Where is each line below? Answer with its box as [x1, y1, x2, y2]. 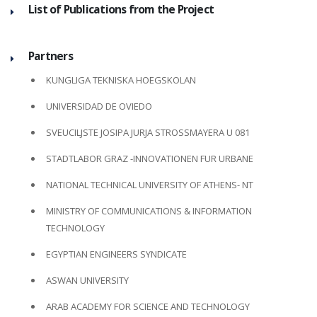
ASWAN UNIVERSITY [46, 274, 129, 287]
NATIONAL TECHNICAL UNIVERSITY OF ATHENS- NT [46, 178, 253, 191]
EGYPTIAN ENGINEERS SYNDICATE [46, 248, 187, 260]
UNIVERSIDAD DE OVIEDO [46, 100, 152, 113]
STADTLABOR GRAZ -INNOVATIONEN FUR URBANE [46, 152, 253, 165]
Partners [28, 48, 73, 64]
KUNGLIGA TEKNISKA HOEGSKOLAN [46, 74, 196, 86]
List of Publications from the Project [28, 1, 214, 17]
